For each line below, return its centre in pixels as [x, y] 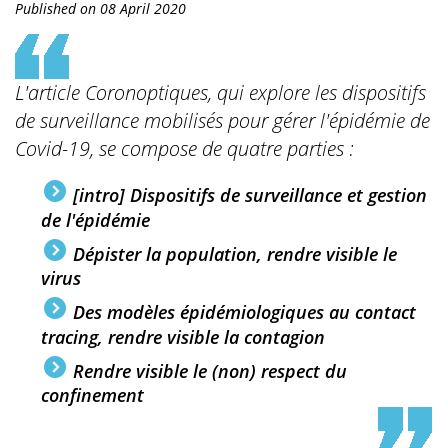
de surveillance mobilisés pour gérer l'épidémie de [222, 121]
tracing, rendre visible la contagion [183, 336]
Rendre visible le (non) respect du [210, 370]
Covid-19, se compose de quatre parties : [187, 149]
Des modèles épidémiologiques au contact [245, 311]
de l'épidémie [96, 219]
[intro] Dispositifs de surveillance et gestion [250, 194]
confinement [93, 395]
